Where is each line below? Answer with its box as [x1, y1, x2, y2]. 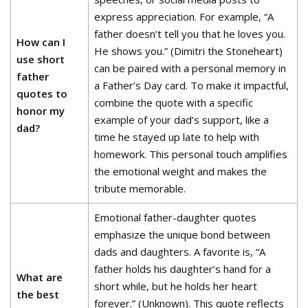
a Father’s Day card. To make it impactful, [94, 78, 289, 92]
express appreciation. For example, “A [94, 10, 274, 23]
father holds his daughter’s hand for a [94, 262, 272, 276]
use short [16, 52, 65, 66]
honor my [16, 104, 65, 118]
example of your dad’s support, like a [94, 113, 269, 126]
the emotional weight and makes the [94, 164, 267, 178]
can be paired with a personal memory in [94, 61, 287, 75]
